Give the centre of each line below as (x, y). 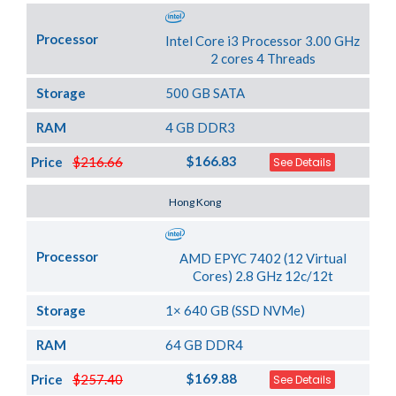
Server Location (85, 201)
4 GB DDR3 (201, 128)
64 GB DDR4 (205, 345)
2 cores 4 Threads (263, 59)
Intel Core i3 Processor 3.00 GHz (263, 41)
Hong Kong (195, 202)
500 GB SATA (206, 93)
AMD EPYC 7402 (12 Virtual (263, 259)
